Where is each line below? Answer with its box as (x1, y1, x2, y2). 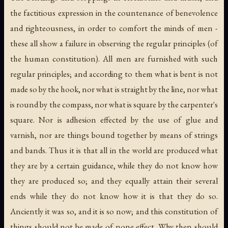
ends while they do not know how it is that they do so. (10, 190, 218, 202)
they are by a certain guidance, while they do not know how (10, 159, 218, 171)
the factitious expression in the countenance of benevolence (10, 7, 218, 18)
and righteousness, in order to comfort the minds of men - (10, 22, 218, 34)
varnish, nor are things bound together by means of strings (10, 129, 218, 140)
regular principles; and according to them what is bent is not (10, 68, 218, 79)
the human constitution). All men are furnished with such (10, 52, 218, 64)
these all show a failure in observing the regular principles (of (10, 37, 218, 49)
